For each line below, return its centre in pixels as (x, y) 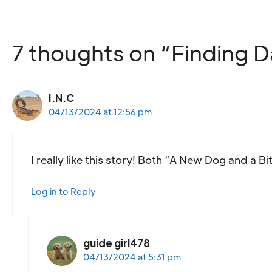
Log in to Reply (63, 191)
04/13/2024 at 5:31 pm (132, 257)
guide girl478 (116, 243)
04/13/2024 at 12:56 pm (100, 111)
